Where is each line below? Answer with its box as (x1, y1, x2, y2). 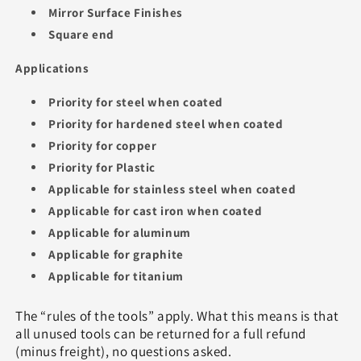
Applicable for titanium (48, 268, 184, 284)
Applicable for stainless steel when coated (48, 181, 297, 197)
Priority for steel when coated (48, 94, 223, 110)
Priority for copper (48, 138, 157, 153)
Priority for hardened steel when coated (48, 116, 284, 131)
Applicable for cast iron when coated (48, 203, 263, 218)
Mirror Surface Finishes (48, 5, 183, 20)
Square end (48, 27, 114, 42)
